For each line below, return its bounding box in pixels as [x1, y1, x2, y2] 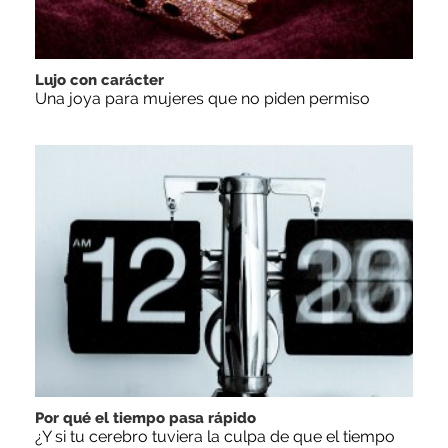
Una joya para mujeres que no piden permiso [35, 89, 370, 109]
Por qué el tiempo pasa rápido [35, 409, 256, 428]
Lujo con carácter [35, 71, 164, 90]
